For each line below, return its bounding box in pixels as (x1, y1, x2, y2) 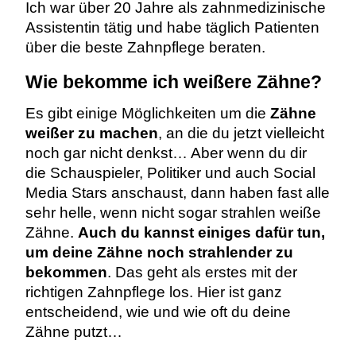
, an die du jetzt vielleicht (157, 124, 324, 141)
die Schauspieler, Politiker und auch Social (25, 164, 315, 181)
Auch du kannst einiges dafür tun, (77, 223, 325, 241)
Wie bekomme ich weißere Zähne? (25, 72, 322, 93)
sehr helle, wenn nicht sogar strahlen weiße (25, 203, 321, 221)
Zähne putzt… (25, 323, 122, 340)
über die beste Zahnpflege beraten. (25, 38, 265, 56)
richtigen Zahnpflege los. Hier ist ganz (25, 283, 282, 300)
